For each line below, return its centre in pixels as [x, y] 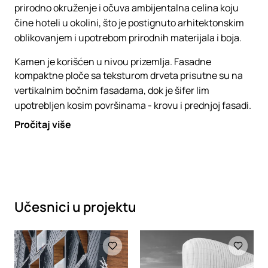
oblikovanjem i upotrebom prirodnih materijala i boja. [128, 38]
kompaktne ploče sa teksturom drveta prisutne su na [129, 75]
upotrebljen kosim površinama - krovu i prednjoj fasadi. [134, 105]
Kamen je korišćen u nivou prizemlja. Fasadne [113, 62]
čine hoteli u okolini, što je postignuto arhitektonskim [129, 23]
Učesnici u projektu [75, 207]
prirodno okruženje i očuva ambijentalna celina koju [127, 8]
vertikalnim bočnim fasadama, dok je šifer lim [112, 90]
